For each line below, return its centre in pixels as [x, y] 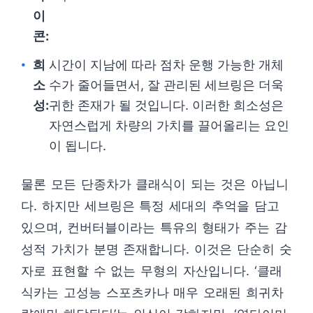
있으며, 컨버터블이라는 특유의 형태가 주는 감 [154, 228]
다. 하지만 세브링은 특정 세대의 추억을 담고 [150, 206]
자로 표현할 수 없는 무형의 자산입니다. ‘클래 [152, 271]
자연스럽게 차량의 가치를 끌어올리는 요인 [169, 126]
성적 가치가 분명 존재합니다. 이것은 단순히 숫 [156, 249]
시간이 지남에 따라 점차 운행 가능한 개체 [166, 65]
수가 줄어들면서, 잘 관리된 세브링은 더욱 [166, 85]
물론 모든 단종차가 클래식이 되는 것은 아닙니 [155, 184]
